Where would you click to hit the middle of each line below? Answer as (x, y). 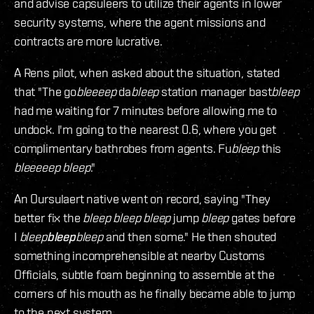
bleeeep (96, 92)
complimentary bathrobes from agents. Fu (123, 149)
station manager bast (215, 92)
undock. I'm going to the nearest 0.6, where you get (145, 130)
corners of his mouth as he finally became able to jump (155, 294)
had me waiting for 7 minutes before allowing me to (146, 111)
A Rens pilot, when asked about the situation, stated (147, 73)
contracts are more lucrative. (88, 41)
